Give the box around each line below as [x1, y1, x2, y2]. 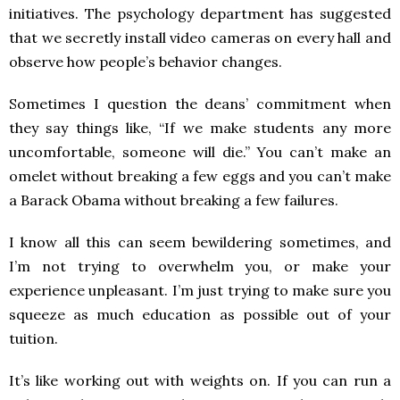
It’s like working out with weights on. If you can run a [9, 371, 391, 389]
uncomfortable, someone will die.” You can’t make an [9, 143, 391, 161]
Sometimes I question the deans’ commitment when [9, 95, 391, 112]
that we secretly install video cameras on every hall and [9, 29, 391, 46]
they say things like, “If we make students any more [9, 119, 391, 137]
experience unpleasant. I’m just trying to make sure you [9, 281, 391, 299]
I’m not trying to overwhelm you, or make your [9, 257, 391, 275]
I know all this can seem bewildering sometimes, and [9, 233, 391, 251]
